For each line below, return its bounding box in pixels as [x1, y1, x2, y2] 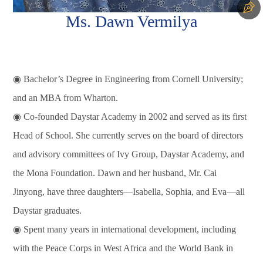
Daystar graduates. [13, 205, 82, 215]
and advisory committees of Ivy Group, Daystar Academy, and [13, 149, 245, 159]
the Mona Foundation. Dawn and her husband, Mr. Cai [13, 167, 217, 178]
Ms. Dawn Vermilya [66, 12, 197, 31]
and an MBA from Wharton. [13, 92, 119, 103]
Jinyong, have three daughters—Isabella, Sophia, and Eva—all [13, 186, 245, 197]
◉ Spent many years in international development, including [13, 224, 237, 234]
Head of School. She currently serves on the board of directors [13, 130, 244, 140]
